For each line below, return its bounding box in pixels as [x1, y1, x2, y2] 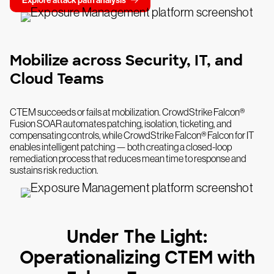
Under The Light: [67, 226, 207, 249]
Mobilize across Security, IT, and [10, 51, 243, 70]
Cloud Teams [10, 69, 104, 89]
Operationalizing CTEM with [19, 246, 255, 270]
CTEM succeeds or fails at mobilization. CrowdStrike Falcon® [10, 106, 245, 118]
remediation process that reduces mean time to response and [10, 153, 246, 165]
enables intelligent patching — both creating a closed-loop [10, 141, 232, 153]
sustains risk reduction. [10, 165, 98, 176]
